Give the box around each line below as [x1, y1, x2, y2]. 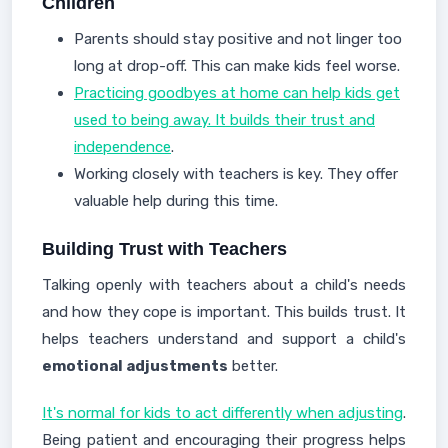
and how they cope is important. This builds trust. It [42, 303, 406, 321]
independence [74, 138, 171, 156]
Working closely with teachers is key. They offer [74, 165, 398, 183]
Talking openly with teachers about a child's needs [42, 276, 406, 294]
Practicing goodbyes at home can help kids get [74, 84, 400, 102]
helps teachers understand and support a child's [42, 330, 406, 348]
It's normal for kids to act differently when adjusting [42, 404, 403, 422]
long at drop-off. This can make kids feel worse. [74, 57, 400, 75]
